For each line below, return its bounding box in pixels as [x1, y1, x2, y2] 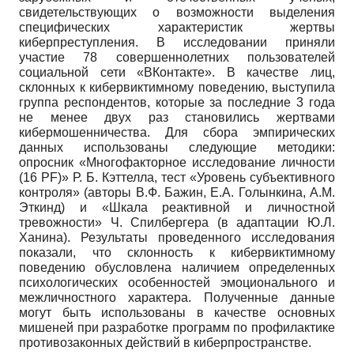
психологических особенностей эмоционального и [19, 276, 335, 290]
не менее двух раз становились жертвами [19, 111, 335, 125]
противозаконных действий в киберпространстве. [19, 336, 311, 350]
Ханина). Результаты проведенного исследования [19, 231, 335, 245]
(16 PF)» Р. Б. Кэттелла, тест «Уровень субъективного [19, 171, 335, 185]
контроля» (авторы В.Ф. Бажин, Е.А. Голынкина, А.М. [19, 186, 335, 200]
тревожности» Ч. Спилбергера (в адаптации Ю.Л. [19, 216, 335, 230]
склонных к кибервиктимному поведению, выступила [19, 81, 335, 95]
